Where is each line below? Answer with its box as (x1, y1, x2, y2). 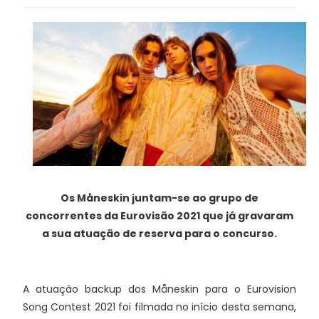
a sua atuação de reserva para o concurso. (42, 226, 277, 241)
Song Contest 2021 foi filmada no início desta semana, (23, 299, 296, 314)
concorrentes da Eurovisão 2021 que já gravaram (26, 208, 293, 223)
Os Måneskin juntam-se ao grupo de (61, 190, 258, 205)
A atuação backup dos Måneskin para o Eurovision (23, 281, 296, 296)
